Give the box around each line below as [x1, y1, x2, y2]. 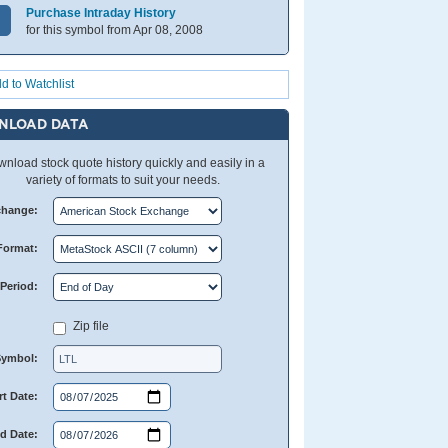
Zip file [72, 319, 109, 333]
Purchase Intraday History [26, 6, 177, 20]
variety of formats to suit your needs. [26, 173, 221, 187]
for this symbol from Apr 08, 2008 [26, 23, 204, 37]
